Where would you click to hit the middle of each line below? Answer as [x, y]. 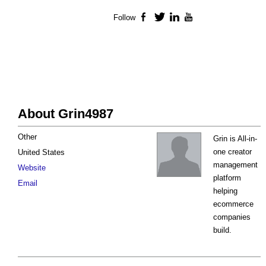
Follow [124, 18]
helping [225, 191]
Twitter [177, 18]
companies [232, 217]
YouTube [211, 18]
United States [41, 153]
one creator [232, 152]
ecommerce [233, 204]
